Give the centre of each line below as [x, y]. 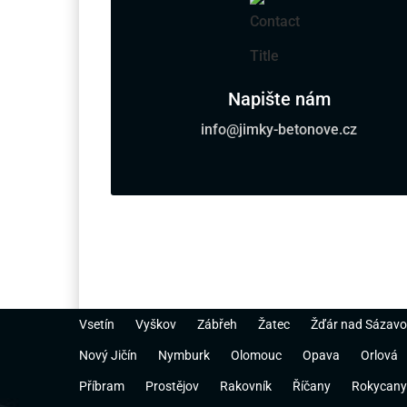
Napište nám [279, 99]
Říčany [312, 387]
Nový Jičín [108, 356]
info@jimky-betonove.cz [279, 130]
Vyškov [156, 325]
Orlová [379, 356]
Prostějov [172, 387]
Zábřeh [217, 325]
